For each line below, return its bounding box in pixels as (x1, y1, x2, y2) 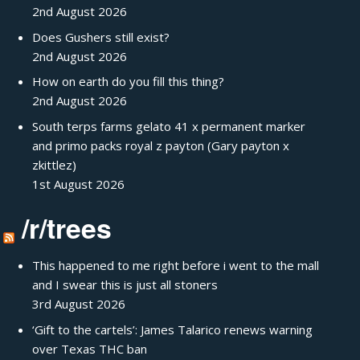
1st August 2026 (32, 175, 125, 192)
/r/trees (21, 208, 112, 247)
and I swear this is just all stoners (32, 276, 219, 292)
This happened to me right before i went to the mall (32, 257, 320, 273)
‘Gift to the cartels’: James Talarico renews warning (32, 321, 313, 337)
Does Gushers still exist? (32, 28, 170, 45)
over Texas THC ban (32, 340, 148, 357)
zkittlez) (32, 156, 77, 173)
